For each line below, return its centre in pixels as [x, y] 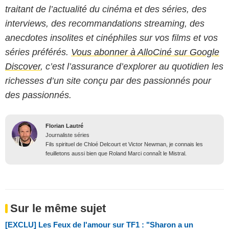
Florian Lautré [64, 125]
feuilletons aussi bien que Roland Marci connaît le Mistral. [116, 153]
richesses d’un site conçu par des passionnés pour [108, 81]
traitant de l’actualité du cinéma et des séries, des [106, 9]
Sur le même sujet [58, 208]
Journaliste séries [67, 135]
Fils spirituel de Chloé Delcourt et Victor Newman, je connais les [124, 144]
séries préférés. [38, 52]
